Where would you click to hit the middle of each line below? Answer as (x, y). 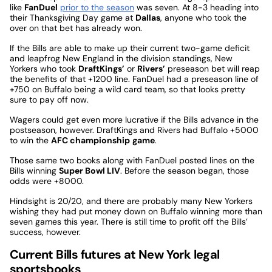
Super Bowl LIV (90, 170)
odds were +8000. (47, 181)
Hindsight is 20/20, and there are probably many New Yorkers (131, 201)
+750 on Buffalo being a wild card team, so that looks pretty (127, 89)
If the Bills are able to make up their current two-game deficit (130, 48)
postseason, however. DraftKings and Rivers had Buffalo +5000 (134, 130)
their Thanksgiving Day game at (73, 17)
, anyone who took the (203, 17)
